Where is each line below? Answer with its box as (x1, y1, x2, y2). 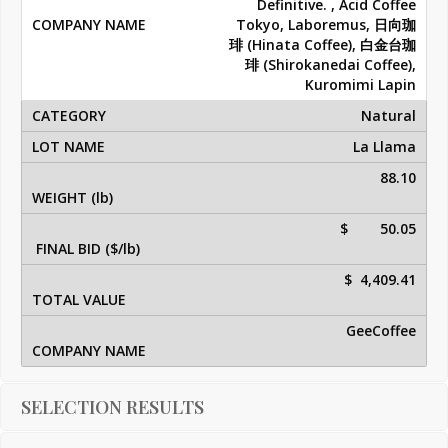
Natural (361, 106, 416, 126)
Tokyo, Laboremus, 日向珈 (236, 15, 416, 35)
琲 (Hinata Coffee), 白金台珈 (229, 35, 416, 55)
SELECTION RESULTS (21, 395, 204, 420)
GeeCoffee (346, 321, 416, 341)
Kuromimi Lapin (301, 75, 416, 95)
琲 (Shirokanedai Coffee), (245, 55, 416, 75)
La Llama (353, 137, 416, 157)
